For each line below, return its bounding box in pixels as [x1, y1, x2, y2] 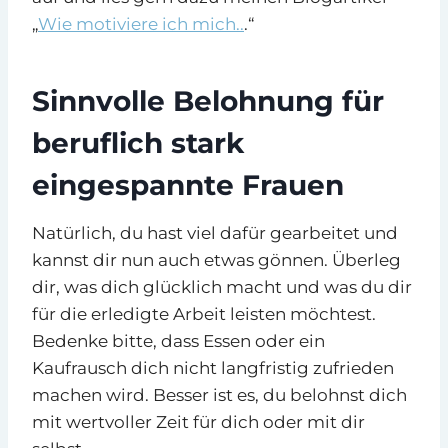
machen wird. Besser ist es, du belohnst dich [32, 384, 407, 405]
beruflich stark [32, 125, 244, 160]
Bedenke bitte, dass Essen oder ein [32, 330, 325, 351]
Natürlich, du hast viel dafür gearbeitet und [32, 222, 398, 243]
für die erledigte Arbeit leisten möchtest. [32, 303, 376, 324]
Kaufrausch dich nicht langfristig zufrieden [32, 357, 394, 378]
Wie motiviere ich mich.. [38, 13, 244, 34]
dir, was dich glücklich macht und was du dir [32, 276, 412, 297]
